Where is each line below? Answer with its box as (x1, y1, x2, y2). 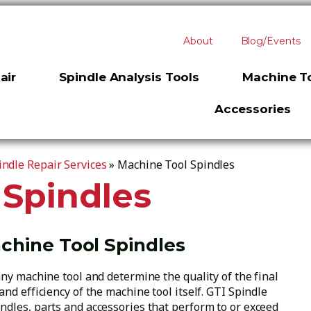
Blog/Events (240, 35, 301, 47)
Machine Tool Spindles (117, 157, 235, 172)
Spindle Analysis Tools (59, 70, 200, 84)
